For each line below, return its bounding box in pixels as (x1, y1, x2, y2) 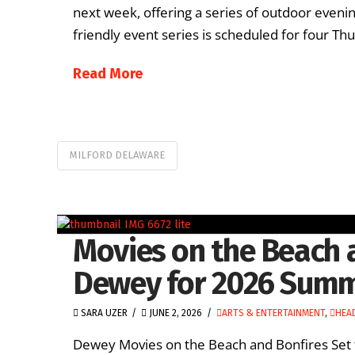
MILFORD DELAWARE (70, 149, 165, 162)
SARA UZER (78, 307, 128, 319)
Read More (73, 64, 143, 82)
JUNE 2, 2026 (147, 307, 203, 319)
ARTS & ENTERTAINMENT (221, 307, 325, 319)
